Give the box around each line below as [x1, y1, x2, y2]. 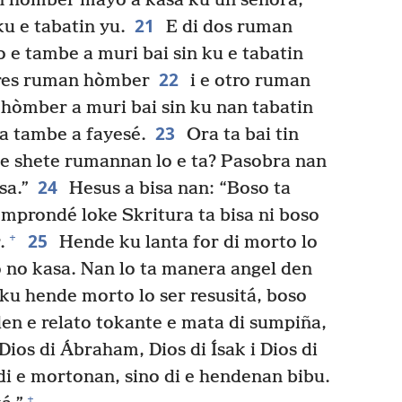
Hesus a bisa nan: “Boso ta [64, 178, 291, 199]
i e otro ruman [185, 70, 310, 92]
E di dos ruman [161, 16, 293, 38]
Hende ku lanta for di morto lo [54, 232, 318, 253]
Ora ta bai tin [181, 124, 299, 145]
